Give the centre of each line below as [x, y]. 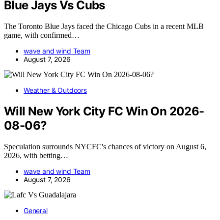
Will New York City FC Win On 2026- [104, 111]
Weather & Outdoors [55, 90]
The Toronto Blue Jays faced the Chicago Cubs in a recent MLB [104, 26]
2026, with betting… [36, 155]
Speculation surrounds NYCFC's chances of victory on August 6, [105, 146]
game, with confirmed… [42, 35]
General [36, 210]
